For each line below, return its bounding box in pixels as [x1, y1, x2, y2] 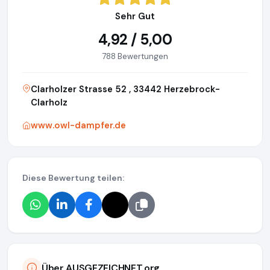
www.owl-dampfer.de [31, 119, 126, 132]
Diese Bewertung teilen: [22, 172, 124, 184]
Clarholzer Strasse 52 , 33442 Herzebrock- [31, 83, 220, 96]
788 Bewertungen [102, 51, 168, 62]
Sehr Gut [115, 10, 155, 23]
